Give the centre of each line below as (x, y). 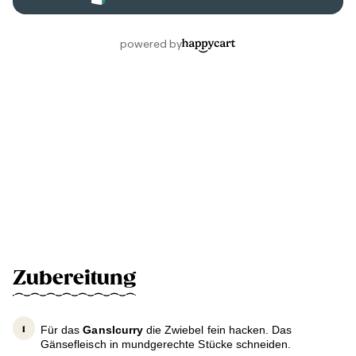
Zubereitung (74, 279)
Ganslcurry (113, 330)
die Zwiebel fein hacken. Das (217, 330)
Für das (62, 330)
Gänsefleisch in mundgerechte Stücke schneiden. (166, 344)
